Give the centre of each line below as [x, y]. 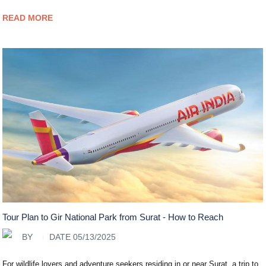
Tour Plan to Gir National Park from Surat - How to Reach [113, 217]
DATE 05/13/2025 [83, 237]
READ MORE [28, 18]
